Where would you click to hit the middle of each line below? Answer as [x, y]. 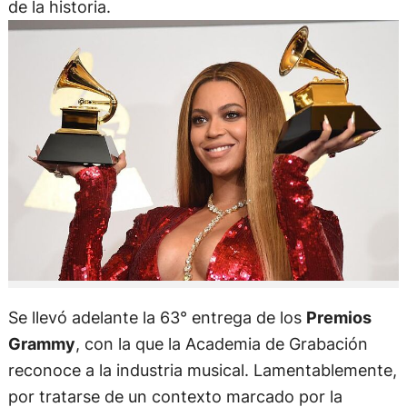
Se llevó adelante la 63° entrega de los [157, 317]
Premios [338, 317]
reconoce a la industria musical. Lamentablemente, [202, 369]
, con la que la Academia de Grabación [221, 343]
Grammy [41, 343]
